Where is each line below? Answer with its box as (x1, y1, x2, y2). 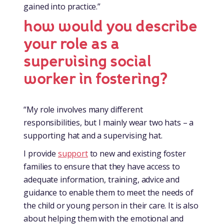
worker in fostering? (23, 68, 167, 89)
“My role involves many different (23, 103, 143, 115)
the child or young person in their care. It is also (23, 199, 198, 211)
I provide (23, 147, 58, 159)
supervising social (23, 51, 151, 71)
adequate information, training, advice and (23, 173, 180, 185)
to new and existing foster (87, 147, 186, 159)
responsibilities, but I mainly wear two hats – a (23, 116, 194, 128)
